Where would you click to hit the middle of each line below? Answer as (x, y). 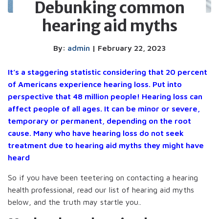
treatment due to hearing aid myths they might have (106, 145)
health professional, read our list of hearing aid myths (101, 189)
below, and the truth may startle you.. (75, 202)
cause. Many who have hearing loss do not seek (96, 133)
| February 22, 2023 (128, 48)
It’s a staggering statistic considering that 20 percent (108, 72)
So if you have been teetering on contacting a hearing (103, 177)
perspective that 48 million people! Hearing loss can (105, 96)
